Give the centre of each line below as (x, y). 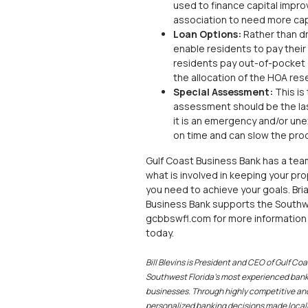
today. (160, 232)
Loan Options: (207, 34)
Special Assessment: (223, 91)
